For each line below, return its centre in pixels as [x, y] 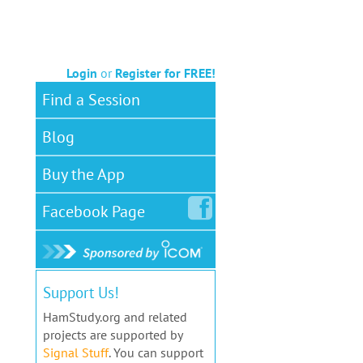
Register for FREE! [165, 73]
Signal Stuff [75, 353]
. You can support [156, 353]
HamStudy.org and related [115, 317]
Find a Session [91, 100]
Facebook [75, 211]
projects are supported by [112, 335]
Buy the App [83, 174]
